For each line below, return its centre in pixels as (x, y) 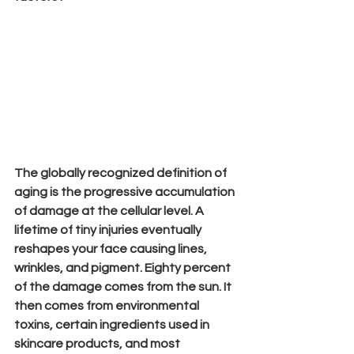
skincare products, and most (98, 343)
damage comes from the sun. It (143, 286)
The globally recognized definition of (122, 173)
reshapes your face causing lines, (112, 249)
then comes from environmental (108, 305)
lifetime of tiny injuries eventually (109, 230)
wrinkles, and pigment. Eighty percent (124, 267)
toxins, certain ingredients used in (113, 324)
